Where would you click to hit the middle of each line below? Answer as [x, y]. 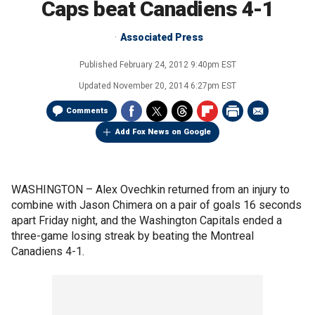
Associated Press [161, 37]
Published [99, 65]
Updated [96, 86]
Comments [87, 111]
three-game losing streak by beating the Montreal [133, 236]
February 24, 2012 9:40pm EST [178, 65]
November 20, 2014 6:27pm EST [175, 86]
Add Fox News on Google [163, 132]
